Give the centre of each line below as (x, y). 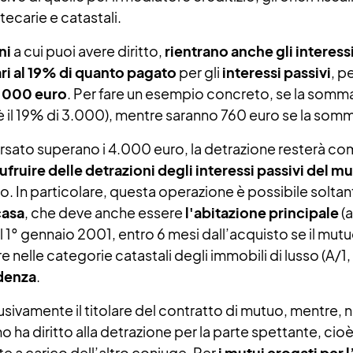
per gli (199, 72)
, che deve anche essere (105, 212)
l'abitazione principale (262, 212)
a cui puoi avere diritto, (88, 51)
